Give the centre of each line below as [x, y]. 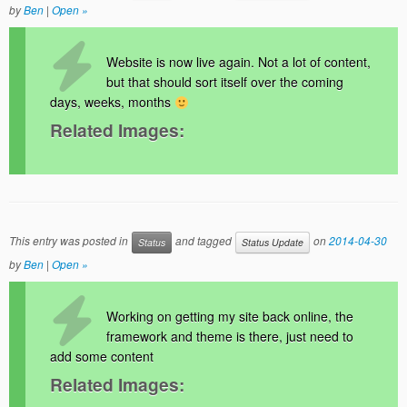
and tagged [203, 240]
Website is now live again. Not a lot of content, [239, 62]
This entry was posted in [70, 240]
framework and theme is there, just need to [230, 336]
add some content [102, 356]
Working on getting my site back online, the [230, 316]
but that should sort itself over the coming [225, 82]
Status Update [273, 242]
